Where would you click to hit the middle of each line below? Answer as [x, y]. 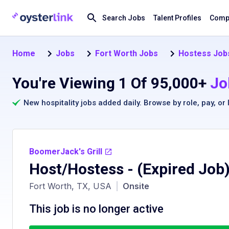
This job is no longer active [96, 209]
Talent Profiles [177, 18]
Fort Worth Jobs [127, 53]
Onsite [136, 186]
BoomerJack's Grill [66, 152]
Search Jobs [124, 18]
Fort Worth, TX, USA [70, 186]
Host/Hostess [76, 169]
